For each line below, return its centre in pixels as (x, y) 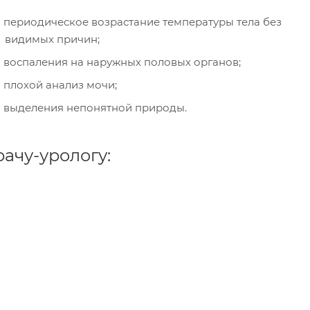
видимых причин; (52, 39)
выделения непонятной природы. (95, 108)
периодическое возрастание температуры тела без (143, 22)
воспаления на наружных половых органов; (122, 62)
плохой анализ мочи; (60, 85)
